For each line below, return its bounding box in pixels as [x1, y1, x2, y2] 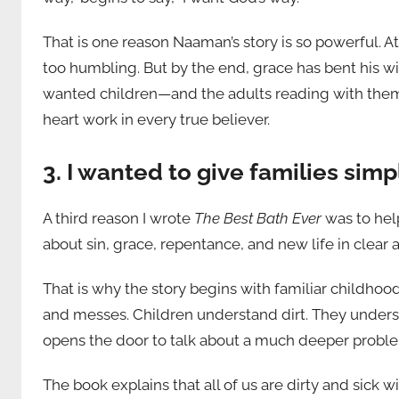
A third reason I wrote [43, 208, 194, 227]
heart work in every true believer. [43, 110, 270, 129]
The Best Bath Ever [194, 208, 322, 227]
